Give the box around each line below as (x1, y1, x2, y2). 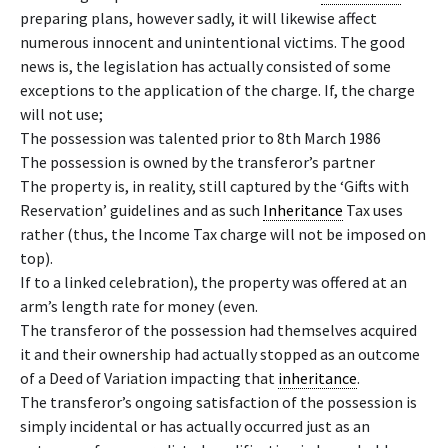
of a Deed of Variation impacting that (20, 368, 278, 388)
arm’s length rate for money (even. (20, 296, 258, 316)
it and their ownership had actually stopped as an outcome (20, 344, 420, 364)
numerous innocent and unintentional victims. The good (20, 32, 405, 52)
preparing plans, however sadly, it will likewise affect (20, 8, 377, 28)
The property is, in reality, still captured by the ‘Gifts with (20, 176, 409, 196)
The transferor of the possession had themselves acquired (20, 320, 417, 340)
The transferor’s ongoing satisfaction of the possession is (20, 392, 417, 412)
